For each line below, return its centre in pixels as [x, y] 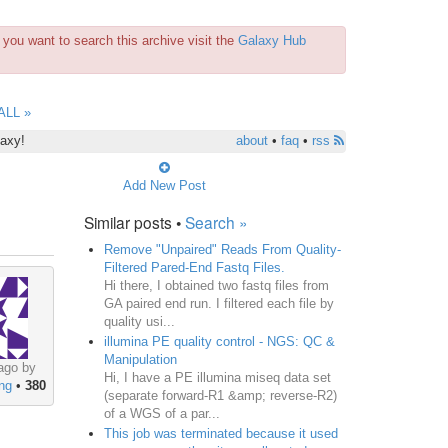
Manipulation [140, 359]
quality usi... [139, 321]
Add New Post [164, 185]
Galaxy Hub [272, 40]
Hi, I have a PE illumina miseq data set [217, 377]
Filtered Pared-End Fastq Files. [194, 267]
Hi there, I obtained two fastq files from [216, 285]
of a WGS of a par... [161, 413]
